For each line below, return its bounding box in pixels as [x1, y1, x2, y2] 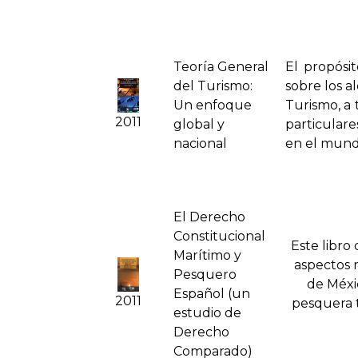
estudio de [173, 305, 241, 321]
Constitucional [173, 229, 265, 245]
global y [173, 117, 225, 133]
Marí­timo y [173, 248, 241, 264]
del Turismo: [173, 78, 253, 94]
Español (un [173, 286, 250, 302]
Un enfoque [173, 97, 252, 113]
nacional [173, 136, 227, 152]
